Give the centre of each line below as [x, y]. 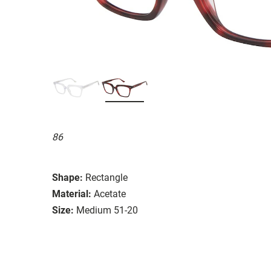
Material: [72, 194]
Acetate [110, 194]
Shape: [67, 177]
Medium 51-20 [107, 210]
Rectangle [106, 177]
